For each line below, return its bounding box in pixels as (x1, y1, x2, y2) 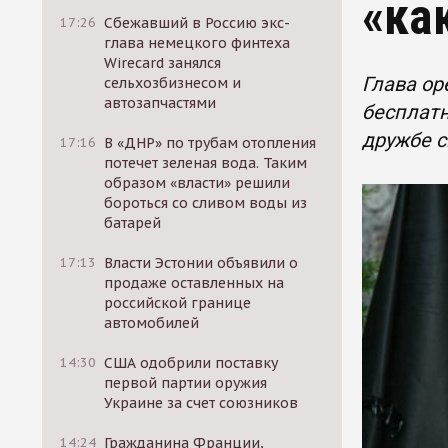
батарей (104, 214, 162, 232)
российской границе (104, 294, 252, 312)
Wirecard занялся (104, 54, 222, 72)
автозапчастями (104, 94, 217, 112)
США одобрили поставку (104, 354, 279, 372)
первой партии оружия (104, 374, 268, 392)
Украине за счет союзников (104, 394, 299, 412)
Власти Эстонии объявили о (104, 254, 299, 272)
